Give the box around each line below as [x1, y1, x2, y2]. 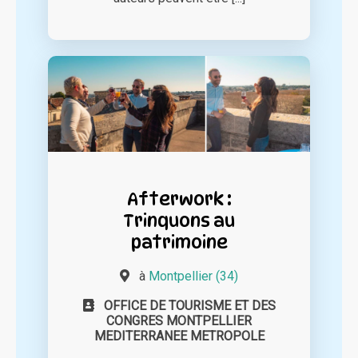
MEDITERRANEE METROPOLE [93, 328, 265, 344]
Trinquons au [123, 209, 235, 232]
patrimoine [130, 231, 228, 253]
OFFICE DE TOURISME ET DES [103, 298, 276, 314]
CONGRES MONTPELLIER [106, 313, 252, 329]
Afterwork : [126, 188, 232, 210]
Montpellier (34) [149, 268, 238, 284]
